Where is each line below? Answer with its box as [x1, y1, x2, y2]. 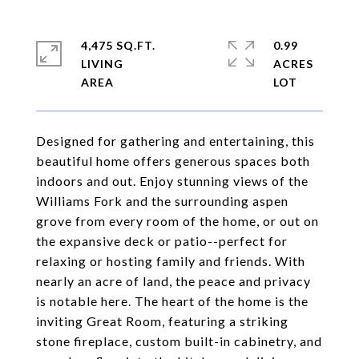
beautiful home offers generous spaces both [36, 153, 310, 168]
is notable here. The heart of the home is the [36, 293, 309, 309]
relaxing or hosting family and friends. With [36, 253, 305, 268]
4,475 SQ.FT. [81, 38, 155, 52]
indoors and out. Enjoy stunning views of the [36, 173, 309, 188]
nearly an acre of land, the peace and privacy [36, 273, 311, 288]
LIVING [81, 57, 123, 71]
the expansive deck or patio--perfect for [36, 233, 288, 248]
